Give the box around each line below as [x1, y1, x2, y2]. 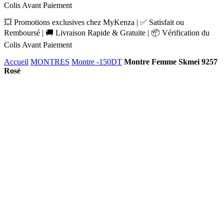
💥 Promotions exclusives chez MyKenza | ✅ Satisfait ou [4, 18, 184, 26]
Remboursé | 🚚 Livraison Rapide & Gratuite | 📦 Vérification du [4, 28, 209, 37]
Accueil [4, 57, 28, 66]
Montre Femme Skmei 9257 [124, 57, 217, 66]
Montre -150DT [71, 57, 122, 66]
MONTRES [30, 57, 69, 66]
